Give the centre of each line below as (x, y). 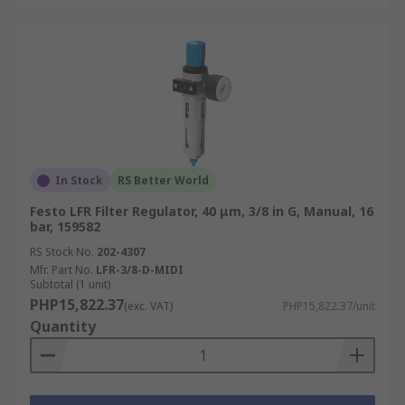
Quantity (63, 326)
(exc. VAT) (148, 306)
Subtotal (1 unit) (70, 284)
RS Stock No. (62, 252)
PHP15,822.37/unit (329, 306)
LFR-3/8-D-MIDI (140, 270)
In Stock (79, 180)
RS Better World (163, 180)
